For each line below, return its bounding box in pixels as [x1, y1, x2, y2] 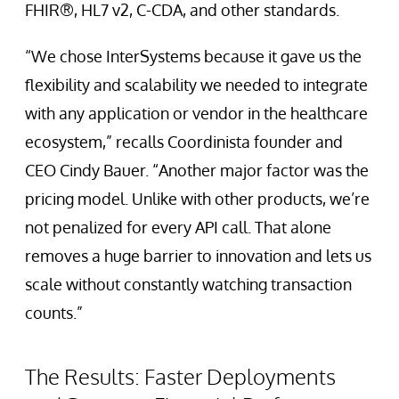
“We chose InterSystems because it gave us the [25, 46, 362, 67]
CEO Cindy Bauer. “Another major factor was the [25, 160, 369, 181]
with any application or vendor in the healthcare [25, 103, 368, 124]
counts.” [25, 303, 83, 323]
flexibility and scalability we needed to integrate [25, 75, 368, 95]
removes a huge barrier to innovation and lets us [25, 246, 371, 266]
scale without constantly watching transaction [25, 274, 352, 295]
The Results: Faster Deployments [25, 362, 336, 391]
